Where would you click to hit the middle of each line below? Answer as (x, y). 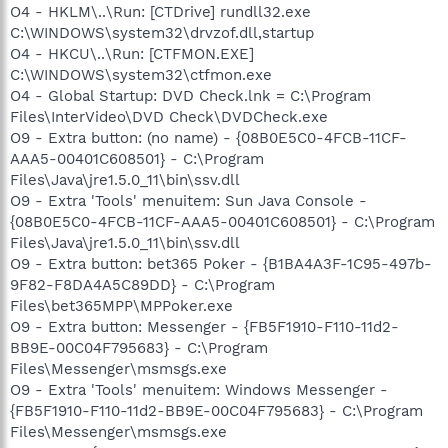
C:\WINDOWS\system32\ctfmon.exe (141, 75)
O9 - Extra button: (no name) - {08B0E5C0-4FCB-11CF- (208, 138)
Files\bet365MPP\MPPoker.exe (121, 306)
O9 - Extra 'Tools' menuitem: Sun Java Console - (188, 201)
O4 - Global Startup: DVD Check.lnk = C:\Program (190, 96)
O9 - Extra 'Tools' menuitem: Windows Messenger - (199, 390)
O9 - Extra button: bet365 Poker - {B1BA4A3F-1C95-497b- (221, 264)
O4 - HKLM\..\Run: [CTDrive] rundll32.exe (160, 12)
